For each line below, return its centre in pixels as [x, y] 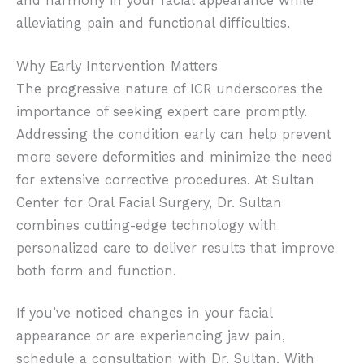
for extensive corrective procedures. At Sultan [165, 180]
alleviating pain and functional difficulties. [153, 24]
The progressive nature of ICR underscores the [169, 89]
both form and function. [96, 271]
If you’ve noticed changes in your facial [144, 314]
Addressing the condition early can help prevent [174, 134]
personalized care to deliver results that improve [175, 248]
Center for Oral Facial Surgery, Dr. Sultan [149, 202]
